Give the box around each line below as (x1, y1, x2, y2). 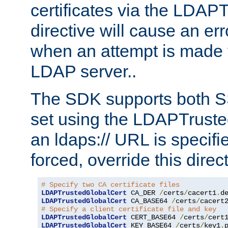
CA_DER (127, 189, 159, 197)
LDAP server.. (31, 62, 136, 81)
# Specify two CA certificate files (41, 181, 180, 189)
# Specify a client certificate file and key (41, 205, 216, 214)
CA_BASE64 (127, 197, 172, 206)
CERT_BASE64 (127, 213, 180, 222)
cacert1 (188, 189, 216, 197)
